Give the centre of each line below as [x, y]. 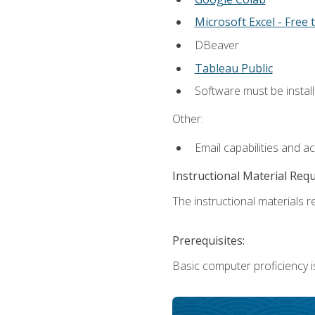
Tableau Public [233, 68]
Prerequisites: [208, 240]
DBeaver [217, 45]
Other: [187, 119]
